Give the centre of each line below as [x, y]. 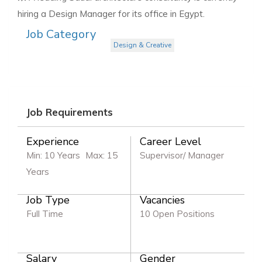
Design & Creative [142, 45]
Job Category [61, 34]
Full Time [45, 213]
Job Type [48, 200]
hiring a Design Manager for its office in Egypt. [111, 13]
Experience [53, 141]
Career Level [170, 141]
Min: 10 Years [53, 155]
